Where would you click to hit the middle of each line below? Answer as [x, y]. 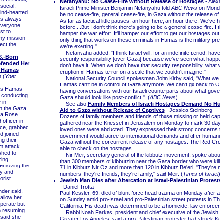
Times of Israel [200, 174]
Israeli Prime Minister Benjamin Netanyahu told [115, 8]
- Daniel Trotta [77, 187]
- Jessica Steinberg [188, 110]
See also [74, 104]
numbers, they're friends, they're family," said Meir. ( [121, 174]
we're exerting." [78, 46]
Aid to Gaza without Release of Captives [112, 110]
